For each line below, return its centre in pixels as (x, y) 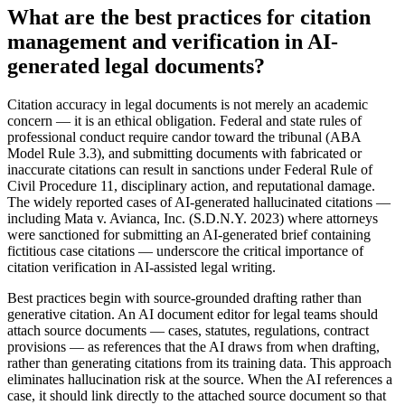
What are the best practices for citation (189, 18)
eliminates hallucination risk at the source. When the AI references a (200, 379)
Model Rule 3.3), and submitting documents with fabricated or (184, 153)
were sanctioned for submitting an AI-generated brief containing (189, 234)
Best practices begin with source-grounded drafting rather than (184, 297)
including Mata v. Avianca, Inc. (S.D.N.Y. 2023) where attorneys (193, 218)
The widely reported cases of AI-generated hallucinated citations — (199, 202)
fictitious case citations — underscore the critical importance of (185, 250)
